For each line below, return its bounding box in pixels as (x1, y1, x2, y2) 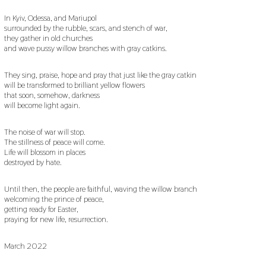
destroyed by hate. (4, 156, 62, 167)
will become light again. (4, 99, 80, 110)
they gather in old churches (4, 32, 93, 43)
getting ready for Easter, (4, 203, 78, 214)
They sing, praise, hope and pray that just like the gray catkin (4, 69, 197, 80)
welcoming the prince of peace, (4, 193, 104, 204)
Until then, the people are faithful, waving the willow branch (4, 183, 197, 194)
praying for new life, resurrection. (4, 213, 108, 224)
